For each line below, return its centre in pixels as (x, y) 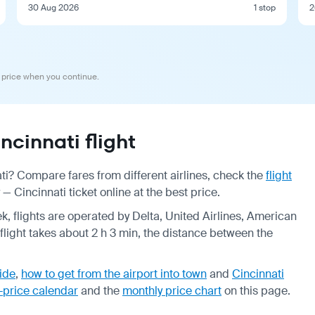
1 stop (265, 7)
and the (100, 290)
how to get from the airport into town (114, 274)
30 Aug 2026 (53, 7)
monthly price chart (172, 290)
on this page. (256, 290)
